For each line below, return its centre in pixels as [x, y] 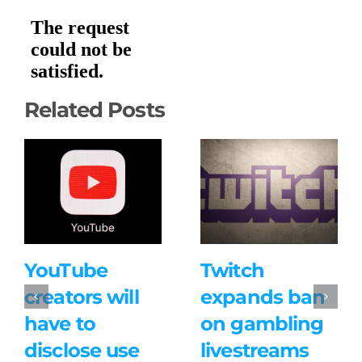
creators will [81, 297]
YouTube [65, 271]
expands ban [263, 297]
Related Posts [94, 109]
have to [59, 324]
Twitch [232, 271]
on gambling [262, 324]
